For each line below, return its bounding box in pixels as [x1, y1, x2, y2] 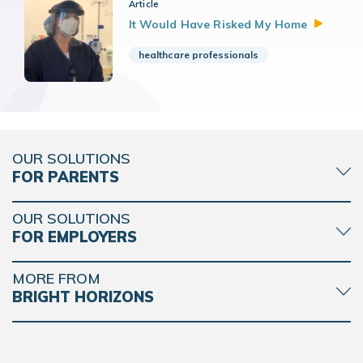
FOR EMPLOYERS [12, 228, 137, 247]
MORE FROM [12, 269, 100, 288]
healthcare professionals [138, 49, 258, 62]
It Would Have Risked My [128, 17, 275, 32]
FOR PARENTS [12, 168, 119, 187]
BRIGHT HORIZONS [12, 288, 154, 307]
